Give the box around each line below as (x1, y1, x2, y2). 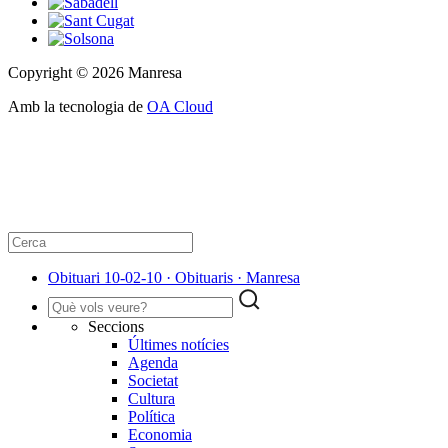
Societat (128, 372, 178, 390)
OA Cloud (147, 98, 213, 116)
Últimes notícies (128, 336, 229, 354)
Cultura (128, 390, 175, 408)
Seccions (88, 318, 144, 336)
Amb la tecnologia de (8, 98, 147, 116)
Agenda (128, 354, 178, 372)
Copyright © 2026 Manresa (8, 64, 182, 82)
